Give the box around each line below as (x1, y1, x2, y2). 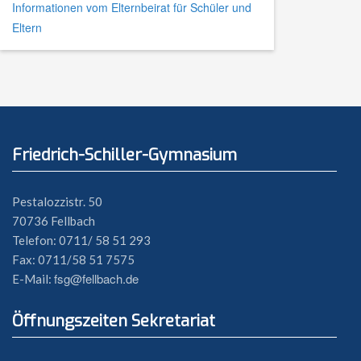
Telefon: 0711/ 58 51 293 (12, 233, 151, 248)
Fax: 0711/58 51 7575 (12, 252, 135, 268)
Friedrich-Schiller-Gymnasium (12, 144, 237, 167)
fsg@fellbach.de (54, 270, 139, 288)
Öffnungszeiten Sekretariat (12, 309, 215, 332)
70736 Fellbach (12, 214, 95, 229)
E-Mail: (12, 272, 54, 287)
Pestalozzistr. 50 (12, 194, 102, 210)
